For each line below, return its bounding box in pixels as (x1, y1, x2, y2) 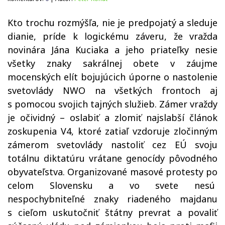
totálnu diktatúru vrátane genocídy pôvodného (8, 152, 217, 164)
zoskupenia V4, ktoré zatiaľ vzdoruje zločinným (8, 125, 217, 137)
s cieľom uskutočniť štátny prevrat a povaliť (8, 206, 217, 218)
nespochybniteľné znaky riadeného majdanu (8, 193, 217, 205)
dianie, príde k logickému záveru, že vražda (8, 30, 217, 42)
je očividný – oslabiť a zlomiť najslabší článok (8, 111, 217, 124)
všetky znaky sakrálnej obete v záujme (8, 57, 217, 69)
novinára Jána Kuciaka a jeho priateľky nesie (8, 44, 217, 56)
